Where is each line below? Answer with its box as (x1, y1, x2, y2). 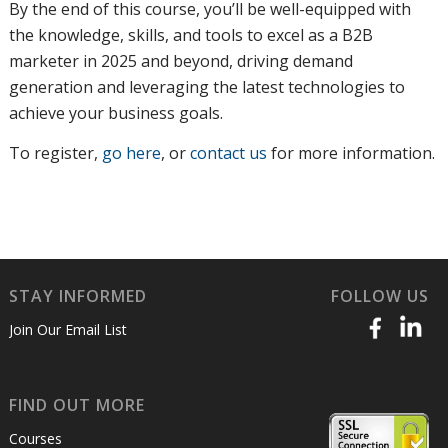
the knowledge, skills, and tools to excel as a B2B (8, 23, 373, 46)
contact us (189, 141, 267, 164)
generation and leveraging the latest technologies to (8, 75, 405, 98)
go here (101, 141, 161, 164)
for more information (266, 141, 432, 164)
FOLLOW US (331, 284, 430, 307)
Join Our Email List (8, 319, 127, 339)
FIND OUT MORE (8, 393, 145, 416)
